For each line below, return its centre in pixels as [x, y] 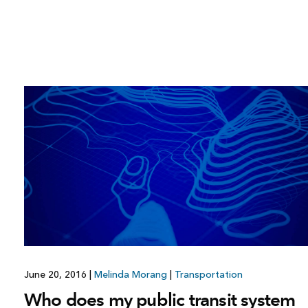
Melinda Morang [130, 274]
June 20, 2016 [56, 274]
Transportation [208, 274]
